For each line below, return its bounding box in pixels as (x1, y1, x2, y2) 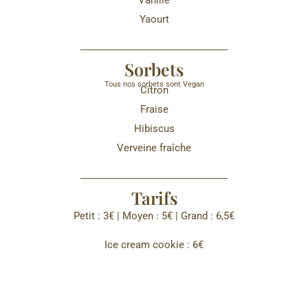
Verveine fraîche (117, 142, 191, 155)
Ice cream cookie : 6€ (104, 239, 203, 251)
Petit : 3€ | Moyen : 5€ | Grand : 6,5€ (74, 209, 234, 222)
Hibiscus (133, 122, 175, 135)
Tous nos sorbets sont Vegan (104, 79, 204, 89)
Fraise (140, 103, 168, 116)
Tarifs (131, 186, 177, 209)
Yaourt (139, 13, 169, 26)
